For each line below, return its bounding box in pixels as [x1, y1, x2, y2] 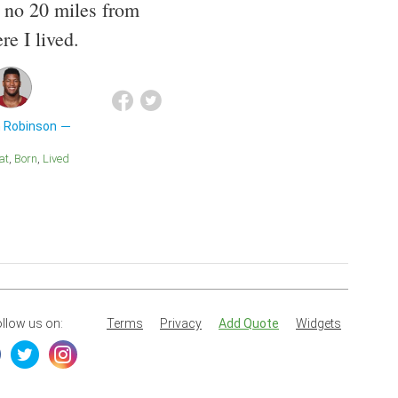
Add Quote [219, 316, 279, 331]
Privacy [160, 316, 202, 331]
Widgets [296, 316, 341, 331]
